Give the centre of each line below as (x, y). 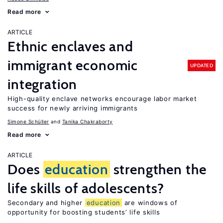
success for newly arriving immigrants (73, 108)
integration (43, 84)
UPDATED (201, 65)
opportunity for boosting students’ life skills (84, 212)
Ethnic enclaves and (70, 46)
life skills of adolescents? (86, 188)
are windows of (150, 203)
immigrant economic (73, 65)
